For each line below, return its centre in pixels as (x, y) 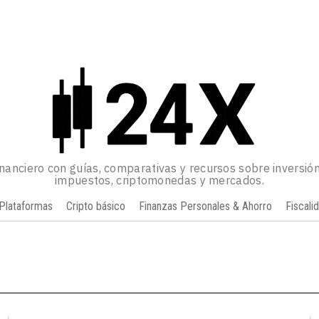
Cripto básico (95, 206)
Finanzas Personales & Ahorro (205, 206)
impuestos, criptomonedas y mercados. (159, 181)
